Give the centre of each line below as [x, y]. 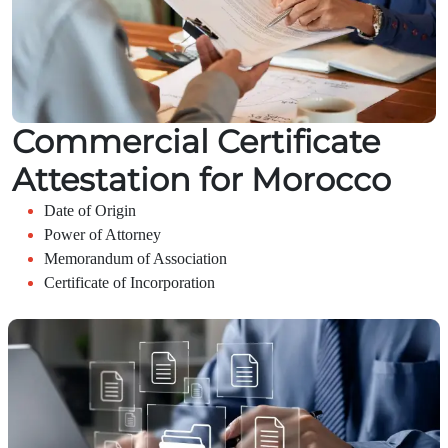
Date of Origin [90, 210]
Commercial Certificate [196, 141]
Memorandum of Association [135, 258]
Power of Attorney [102, 234]
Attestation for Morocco [201, 179]
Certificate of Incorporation [129, 282]
